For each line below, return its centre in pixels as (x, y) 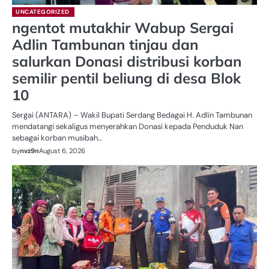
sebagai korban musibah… (57, 138)
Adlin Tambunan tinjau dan (105, 45)
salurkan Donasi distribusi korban (127, 62)
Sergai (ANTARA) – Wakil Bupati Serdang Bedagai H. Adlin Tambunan (132, 115)
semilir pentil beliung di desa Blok (126, 78)
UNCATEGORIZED (43, 12)
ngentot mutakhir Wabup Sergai (123, 28)
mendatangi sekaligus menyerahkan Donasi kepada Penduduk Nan (128, 127)
